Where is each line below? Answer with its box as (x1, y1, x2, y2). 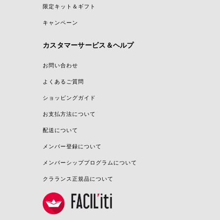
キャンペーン (43, 19, 78, 26)
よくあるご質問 (43, 78, 84, 85)
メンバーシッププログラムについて (43, 159, 137, 166)
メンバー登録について (43, 142, 102, 150)
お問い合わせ (43, 61, 78, 69)
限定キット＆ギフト (43, 2, 96, 10)
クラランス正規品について (43, 175, 113, 182)
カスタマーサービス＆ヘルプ (43, 41, 134, 49)
